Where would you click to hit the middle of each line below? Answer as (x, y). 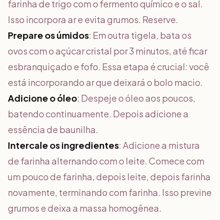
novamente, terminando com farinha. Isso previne (110, 192)
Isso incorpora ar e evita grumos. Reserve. (93, 19)
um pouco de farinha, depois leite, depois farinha (109, 177)
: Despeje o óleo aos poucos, (136, 98)
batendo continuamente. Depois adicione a (98, 114)
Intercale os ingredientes (63, 145)
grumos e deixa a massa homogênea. (85, 208)
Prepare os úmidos (48, 35)
